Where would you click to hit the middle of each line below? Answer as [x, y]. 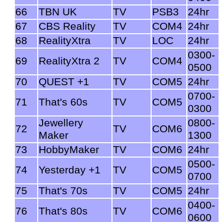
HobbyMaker [69, 149]
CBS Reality [67, 26]
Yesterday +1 [70, 170]
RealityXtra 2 [69, 61]
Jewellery [61, 123]
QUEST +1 [64, 82]
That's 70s [63, 191]
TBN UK [58, 12]
